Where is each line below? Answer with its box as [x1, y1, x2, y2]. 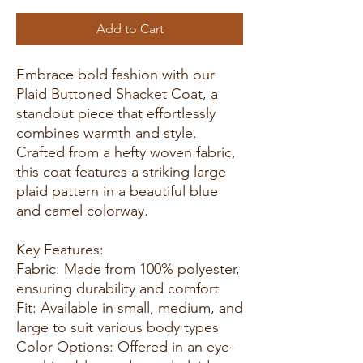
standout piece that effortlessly [16, 104, 216, 122]
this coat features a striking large [16, 162, 226, 181]
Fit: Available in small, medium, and [16, 298, 243, 317]
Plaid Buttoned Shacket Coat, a [16, 84, 218, 103]
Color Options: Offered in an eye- [16, 337, 234, 356]
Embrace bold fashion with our [16, 65, 215, 83]
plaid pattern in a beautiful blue [16, 181, 218, 200]
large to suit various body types [16, 318, 227, 336]
